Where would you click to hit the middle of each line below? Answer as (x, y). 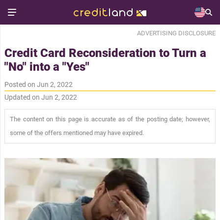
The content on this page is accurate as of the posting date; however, (110, 119)
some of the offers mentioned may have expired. (77, 133)
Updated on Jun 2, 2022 (41, 97)
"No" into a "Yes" (47, 67)
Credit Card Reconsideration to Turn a (105, 53)
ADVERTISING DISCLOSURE (177, 33)
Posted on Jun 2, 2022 (38, 84)
